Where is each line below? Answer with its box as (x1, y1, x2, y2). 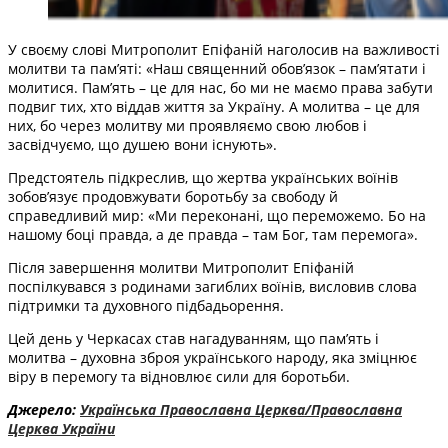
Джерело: (8, 399, 80, 419)
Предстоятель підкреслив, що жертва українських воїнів (8, 167, 398, 187)
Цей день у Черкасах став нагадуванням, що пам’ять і (8, 328, 379, 348)
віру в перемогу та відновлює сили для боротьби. (8, 366, 350, 386)
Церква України (8, 418, 115, 438)
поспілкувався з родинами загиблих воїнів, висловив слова (8, 276, 417, 296)
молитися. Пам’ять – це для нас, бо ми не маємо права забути (8, 77, 433, 97)
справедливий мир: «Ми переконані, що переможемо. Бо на (8, 205, 426, 225)
